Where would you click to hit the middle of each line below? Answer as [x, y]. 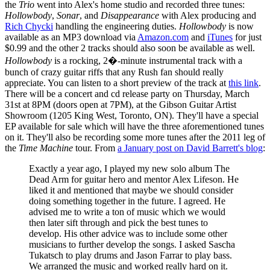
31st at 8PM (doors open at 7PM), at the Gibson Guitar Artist [121, 105]
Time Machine [46, 148]
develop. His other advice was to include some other [128, 234]
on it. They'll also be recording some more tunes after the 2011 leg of [135, 137]
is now [240, 27]
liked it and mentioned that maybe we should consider [131, 190]
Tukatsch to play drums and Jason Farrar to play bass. [130, 256]
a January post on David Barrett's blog [190, 148]
